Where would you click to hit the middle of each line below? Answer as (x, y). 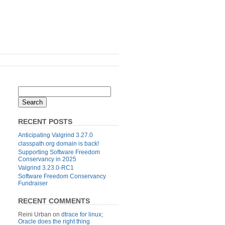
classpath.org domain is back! (59, 143)
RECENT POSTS (45, 122)
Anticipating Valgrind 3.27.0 (55, 135)
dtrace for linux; (82, 214)
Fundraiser (33, 183)
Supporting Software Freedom (59, 152)
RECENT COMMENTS (54, 201)
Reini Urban (35, 214)
